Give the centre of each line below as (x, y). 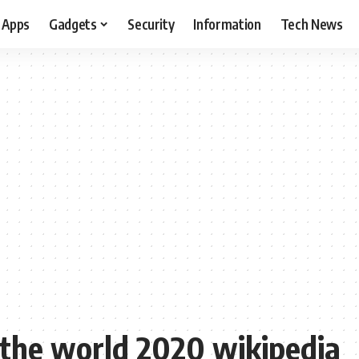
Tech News (311, 24)
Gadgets (73, 24)
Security (151, 24)
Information (227, 24)
